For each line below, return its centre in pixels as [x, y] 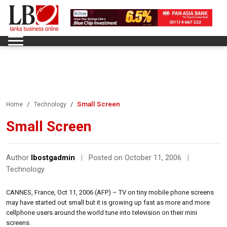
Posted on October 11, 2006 [136, 158]
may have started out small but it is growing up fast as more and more [108, 202]
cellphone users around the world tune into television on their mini [102, 212]
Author [18, 158]
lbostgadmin [53, 158]
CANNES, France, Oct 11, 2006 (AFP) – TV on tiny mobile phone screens [110, 192]
